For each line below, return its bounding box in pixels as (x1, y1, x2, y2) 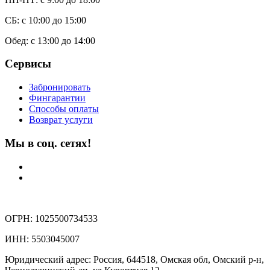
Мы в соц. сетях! (5, 136, 91, 149)
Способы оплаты (29, 104, 99, 115)
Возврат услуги (29, 115, 93, 125)
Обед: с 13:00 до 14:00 (5, 35, 95, 46)
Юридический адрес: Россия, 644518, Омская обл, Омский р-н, (5, 254, 264, 265)
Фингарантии (29, 93, 86, 104)
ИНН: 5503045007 (5, 233, 80, 244)
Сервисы (5, 57, 51, 71)
